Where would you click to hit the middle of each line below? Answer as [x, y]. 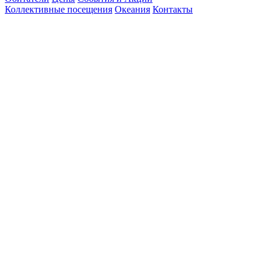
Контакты [173, 9]
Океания [132, 9]
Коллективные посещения [59, 9]
